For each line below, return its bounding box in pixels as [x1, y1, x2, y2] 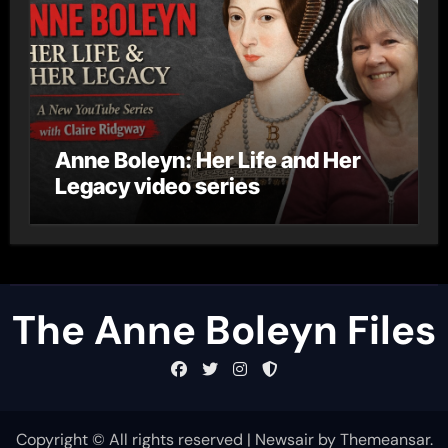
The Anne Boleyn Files [12, 303, 436, 356]
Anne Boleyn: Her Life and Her [54, 146, 361, 173]
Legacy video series [54, 172, 260, 199]
